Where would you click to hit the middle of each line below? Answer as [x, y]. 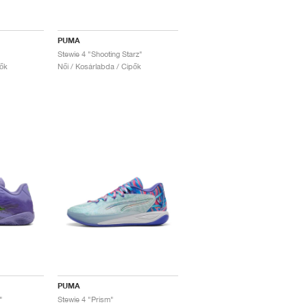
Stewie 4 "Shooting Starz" [100, 54]
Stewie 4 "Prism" [86, 299]
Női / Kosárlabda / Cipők [100, 66]
